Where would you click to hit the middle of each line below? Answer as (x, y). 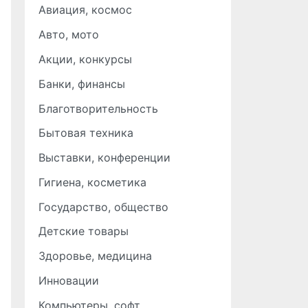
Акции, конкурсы (85, 59)
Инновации (69, 280)
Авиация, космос (85, 10)
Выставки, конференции (104, 158)
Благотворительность (98, 108)
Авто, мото (69, 35)
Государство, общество (103, 207)
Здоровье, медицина (95, 256)
